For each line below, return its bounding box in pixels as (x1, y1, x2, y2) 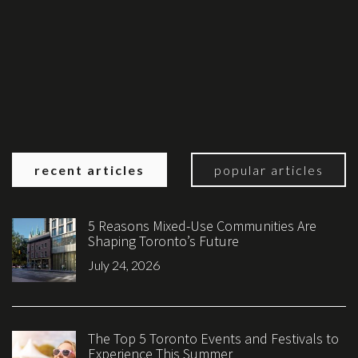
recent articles (34, 161, 145, 177)
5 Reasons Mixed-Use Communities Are (88, 216, 316, 235)
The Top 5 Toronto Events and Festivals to (88, 328, 339, 348)
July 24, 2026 (88, 257, 160, 272)
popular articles (213, 161, 324, 177)
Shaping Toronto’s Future (88, 231, 239, 250)
